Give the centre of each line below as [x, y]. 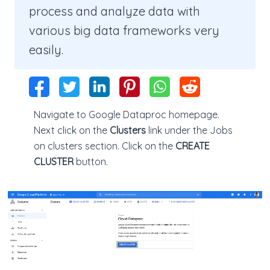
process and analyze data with [115, 11]
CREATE [193, 146]
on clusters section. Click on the [105, 146]
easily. [46, 50]
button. [91, 162]
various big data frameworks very [124, 30]
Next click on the [72, 130]
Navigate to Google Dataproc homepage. [127, 115]
